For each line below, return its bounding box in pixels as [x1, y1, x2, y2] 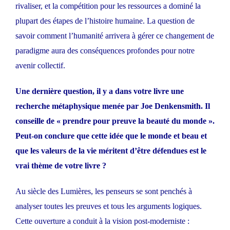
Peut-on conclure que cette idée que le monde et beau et [15, 131, 207, 141]
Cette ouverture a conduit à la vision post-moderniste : [15, 217, 189, 226]
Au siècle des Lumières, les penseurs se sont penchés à [15, 187, 192, 196]
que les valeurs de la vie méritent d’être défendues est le [15, 146, 206, 156]
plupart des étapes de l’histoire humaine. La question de [15, 16, 195, 26]
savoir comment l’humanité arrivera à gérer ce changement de [15, 31, 214, 41]
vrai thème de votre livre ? [15, 161, 106, 170]
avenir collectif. [15, 61, 65, 70]
